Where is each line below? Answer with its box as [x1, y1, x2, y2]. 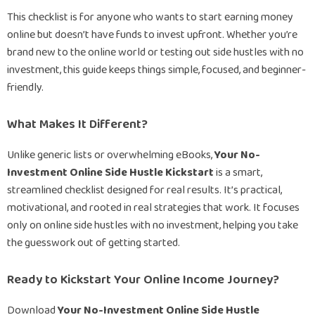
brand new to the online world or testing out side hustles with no [7, 44, 304, 61]
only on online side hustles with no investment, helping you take [7, 217, 298, 234]
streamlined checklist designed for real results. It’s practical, [7, 181, 282, 199]
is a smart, [214, 164, 262, 181]
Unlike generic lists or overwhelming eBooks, [7, 146, 214, 164]
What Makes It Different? [7, 115, 148, 134]
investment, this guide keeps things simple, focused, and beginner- [7, 61, 306, 79]
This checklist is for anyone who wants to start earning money [7, 8, 293, 26]
